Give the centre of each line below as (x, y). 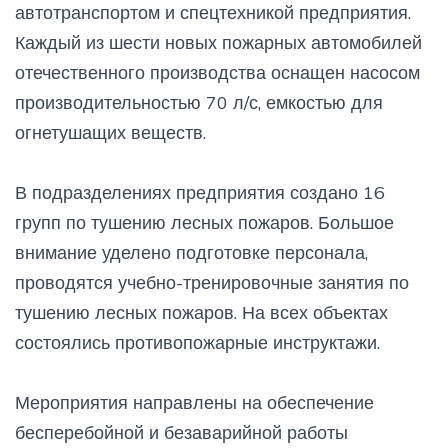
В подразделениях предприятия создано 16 (200, 192)
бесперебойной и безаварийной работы (181, 432)
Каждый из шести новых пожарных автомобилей (218, 42)
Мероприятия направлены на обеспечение (194, 402)
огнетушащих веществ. (110, 132)
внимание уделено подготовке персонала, (191, 252)
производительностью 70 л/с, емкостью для (199, 102)
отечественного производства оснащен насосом (217, 72)
